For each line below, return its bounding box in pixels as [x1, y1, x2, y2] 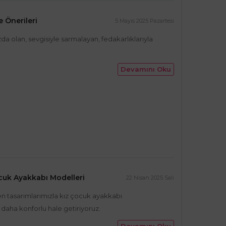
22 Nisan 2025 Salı [126, 174, 174, 181]
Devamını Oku [121, 65, 171, 73]
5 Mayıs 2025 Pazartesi [115, 17, 174, 24]
